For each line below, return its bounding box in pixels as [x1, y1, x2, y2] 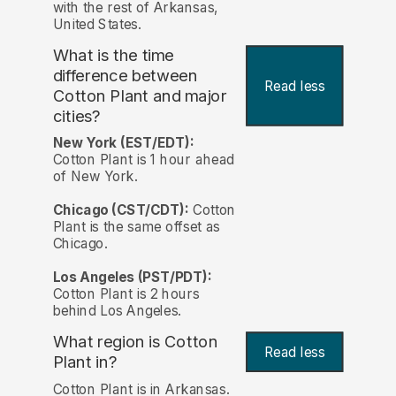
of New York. [52, 168, 138, 186]
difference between [52, 65, 198, 87]
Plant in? [52, 352, 118, 373]
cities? [52, 106, 101, 126]
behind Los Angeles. [52, 302, 182, 320]
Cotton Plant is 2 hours [52, 286, 201, 303]
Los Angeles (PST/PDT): [52, 269, 212, 286]
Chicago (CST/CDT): [52, 202, 189, 219]
